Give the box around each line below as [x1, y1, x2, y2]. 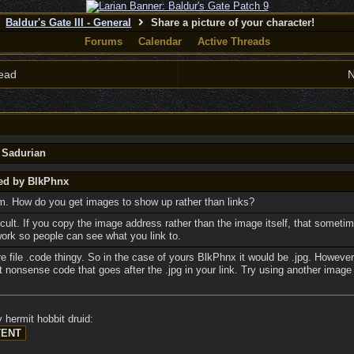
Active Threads [197, 36, 270, 47]
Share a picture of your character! [148, 17, 315, 28]
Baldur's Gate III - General [6, 17, 132, 28]
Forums [84, 36, 122, 47]
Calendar [137, 36, 182, 47]
